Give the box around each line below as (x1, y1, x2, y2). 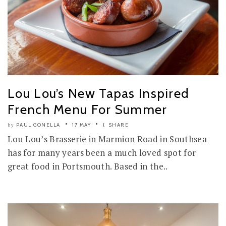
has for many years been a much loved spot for (8, 146, 196, 158)
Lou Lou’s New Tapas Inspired (8, 85, 190, 101)
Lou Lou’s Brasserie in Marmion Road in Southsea (8, 133, 207, 145)
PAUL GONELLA (16, 121, 61, 128)
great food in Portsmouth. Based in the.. (8, 160, 168, 172)
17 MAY (72, 121, 91, 128)
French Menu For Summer (8, 101, 167, 118)
